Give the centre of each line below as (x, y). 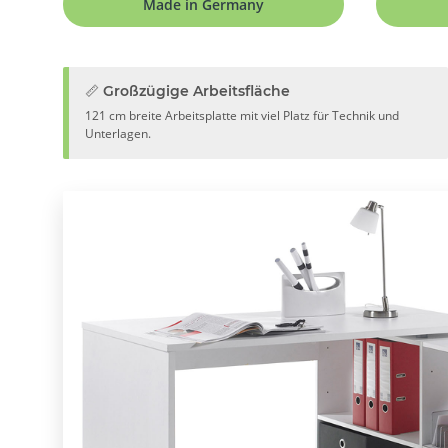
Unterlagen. (118, 133)
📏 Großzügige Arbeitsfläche (187, 90)
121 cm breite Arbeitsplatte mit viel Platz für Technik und (242, 115)
